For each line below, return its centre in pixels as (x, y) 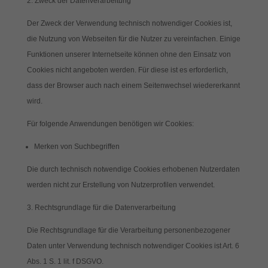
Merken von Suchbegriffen (77, 147)
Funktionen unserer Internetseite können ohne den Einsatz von (129, 54)
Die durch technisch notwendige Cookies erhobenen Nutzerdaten (133, 169)
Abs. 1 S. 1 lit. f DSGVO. (65, 261)
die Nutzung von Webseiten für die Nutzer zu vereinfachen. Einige (133, 39)
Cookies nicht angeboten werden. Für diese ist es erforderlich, (127, 70)
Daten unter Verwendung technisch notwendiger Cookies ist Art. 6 (133, 246)
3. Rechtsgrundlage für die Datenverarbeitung (101, 208)
